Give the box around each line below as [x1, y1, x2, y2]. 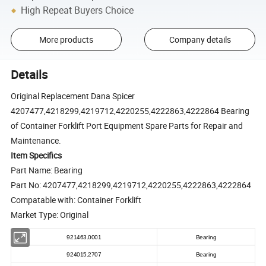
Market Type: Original [11, 209, 89, 221]
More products [39, 34, 93, 46]
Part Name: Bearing [11, 164, 83, 176]
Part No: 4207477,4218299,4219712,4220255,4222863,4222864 [11, 179, 252, 191]
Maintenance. [11, 135, 62, 147]
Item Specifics [11, 150, 62, 161]
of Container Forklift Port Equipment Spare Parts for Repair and [11, 120, 243, 132]
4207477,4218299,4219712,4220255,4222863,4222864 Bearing [11, 105, 250, 117]
